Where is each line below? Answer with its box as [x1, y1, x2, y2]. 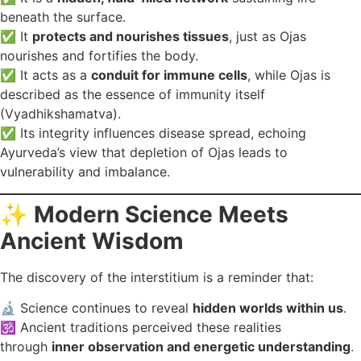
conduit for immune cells [91, 67, 247, 84]
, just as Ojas [229, 28, 306, 45]
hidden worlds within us [193, 300, 343, 317]
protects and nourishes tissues [32, 28, 229, 45]
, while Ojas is [247, 67, 330, 84]
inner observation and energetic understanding [52, 338, 351, 355]
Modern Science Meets [34, 200, 288, 228]
